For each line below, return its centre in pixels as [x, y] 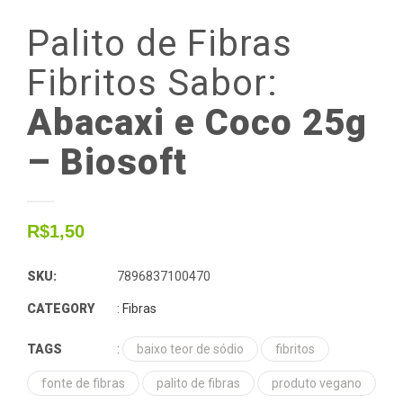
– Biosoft [107, 162]
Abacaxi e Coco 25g [197, 122]
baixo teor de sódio [190, 349]
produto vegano [317, 383]
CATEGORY [61, 308]
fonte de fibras [83, 383]
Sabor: [223, 83]
